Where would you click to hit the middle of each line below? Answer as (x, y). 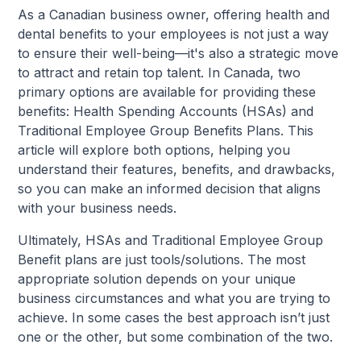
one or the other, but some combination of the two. (176, 337)
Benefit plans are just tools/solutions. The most (162, 260)
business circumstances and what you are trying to (174, 299)
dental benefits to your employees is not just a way (174, 34)
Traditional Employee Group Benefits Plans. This (166, 131)
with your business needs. (98, 208)
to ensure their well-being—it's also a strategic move (178, 54)
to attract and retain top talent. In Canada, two (160, 73)
